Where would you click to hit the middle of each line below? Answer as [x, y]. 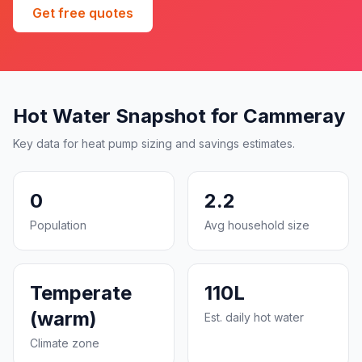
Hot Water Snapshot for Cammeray [179, 116]
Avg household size [257, 225]
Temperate [81, 293]
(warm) [63, 319]
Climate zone [65, 343]
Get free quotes [83, 13]
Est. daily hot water [254, 317]
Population [58, 225]
